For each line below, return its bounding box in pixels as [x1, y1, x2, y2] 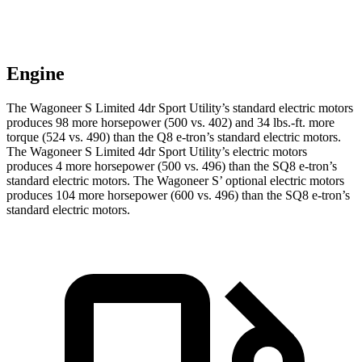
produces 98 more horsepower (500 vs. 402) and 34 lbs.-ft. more [6, 116, 335, 130]
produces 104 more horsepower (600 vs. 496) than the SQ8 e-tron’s [6, 188, 350, 203]
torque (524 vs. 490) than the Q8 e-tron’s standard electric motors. [6, 130, 341, 145]
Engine [6, 63, 65, 85]
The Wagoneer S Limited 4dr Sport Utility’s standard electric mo [6, 101, 335, 116]
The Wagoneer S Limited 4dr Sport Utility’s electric [6, 145, 272, 159]
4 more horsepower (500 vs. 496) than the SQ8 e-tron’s [53, 159, 337, 174]
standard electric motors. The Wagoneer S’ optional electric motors [6, 174, 344, 188]
